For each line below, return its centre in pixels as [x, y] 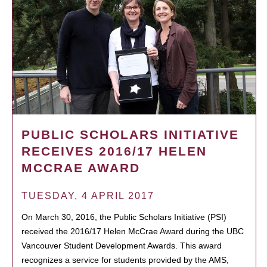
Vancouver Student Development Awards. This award [122, 245]
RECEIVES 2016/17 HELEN [114, 151]
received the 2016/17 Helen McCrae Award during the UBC [133, 231]
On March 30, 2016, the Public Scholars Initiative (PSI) [124, 217]
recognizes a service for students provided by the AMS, [125, 260]
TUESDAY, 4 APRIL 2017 [88, 195]
